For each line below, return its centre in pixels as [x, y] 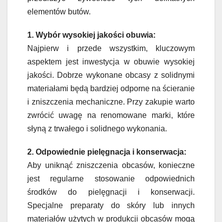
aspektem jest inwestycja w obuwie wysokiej [111, 62]
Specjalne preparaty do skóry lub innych [111, 206]
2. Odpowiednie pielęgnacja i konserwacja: [107, 152]
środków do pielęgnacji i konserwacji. [111, 192]
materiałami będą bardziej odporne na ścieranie [111, 89]
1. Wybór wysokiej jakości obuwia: [91, 35]
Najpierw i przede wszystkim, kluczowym [111, 49]
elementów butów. [59, 12]
